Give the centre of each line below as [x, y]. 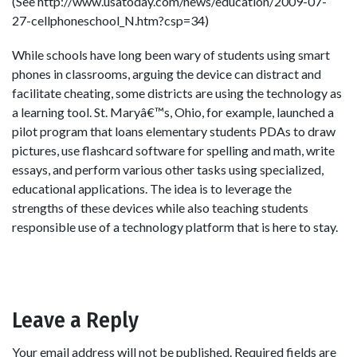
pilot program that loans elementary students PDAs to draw [174, 131]
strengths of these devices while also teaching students [160, 208]
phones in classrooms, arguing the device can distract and [167, 74]
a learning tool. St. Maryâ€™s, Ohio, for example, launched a [173, 112]
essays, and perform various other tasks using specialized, [168, 170]
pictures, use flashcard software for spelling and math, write [173, 151]
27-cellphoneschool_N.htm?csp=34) [110, 21]
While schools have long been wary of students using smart [171, 55]
